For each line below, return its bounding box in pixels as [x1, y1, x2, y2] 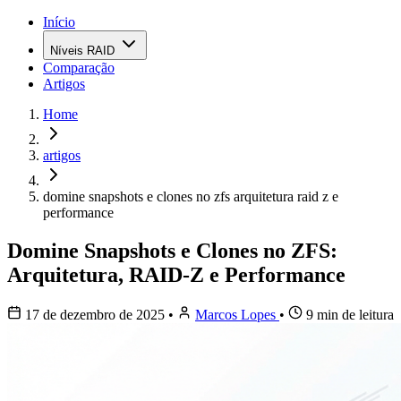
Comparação [43, 60, 115, 75]
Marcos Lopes [195, 306, 279, 322]
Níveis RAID [50, 44, 115, 57]
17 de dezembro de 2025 [25, 306, 165, 322]
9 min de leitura [303, 306, 394, 322]
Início [43, 14, 75, 30]
